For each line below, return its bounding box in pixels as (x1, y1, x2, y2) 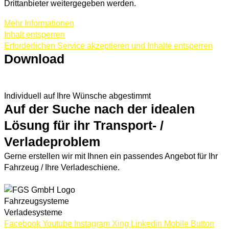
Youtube (42, 218, 72, 228)
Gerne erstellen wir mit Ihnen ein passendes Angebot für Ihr (4, 151, 218, 161)
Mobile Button (164, 218, 214, 228)
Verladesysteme (4, 207, 62, 217)
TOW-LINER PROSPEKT (20, 70, 106, 78)
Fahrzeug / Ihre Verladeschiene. (4, 162, 120, 172)
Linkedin (131, 218, 162, 228)
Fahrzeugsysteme (4, 196, 69, 205)
